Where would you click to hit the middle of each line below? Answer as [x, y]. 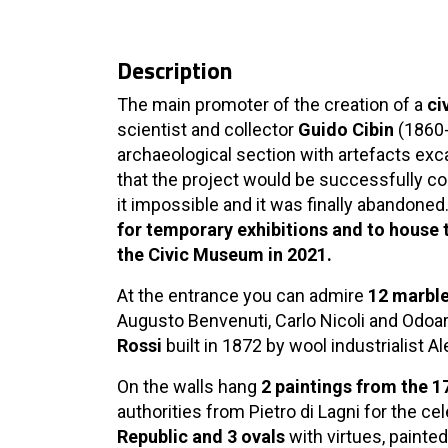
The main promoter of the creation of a [272, 104]
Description [175, 70]
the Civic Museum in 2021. [224, 254]
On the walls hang [189, 386]
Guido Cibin [346, 129]
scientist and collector [207, 129]
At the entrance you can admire [242, 295]
